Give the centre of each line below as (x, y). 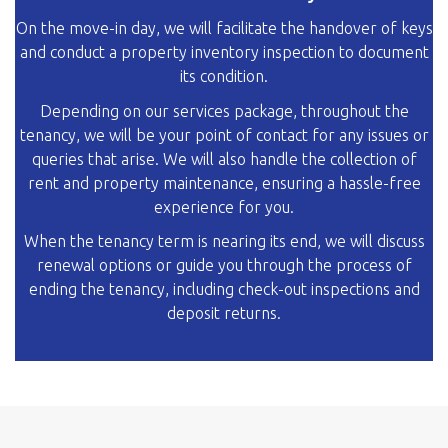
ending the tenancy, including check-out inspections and (224, 289)
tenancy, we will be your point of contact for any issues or (224, 134)
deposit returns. (224, 313)
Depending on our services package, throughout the (224, 110)
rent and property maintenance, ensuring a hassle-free (224, 182)
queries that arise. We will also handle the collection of (224, 158)
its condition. (224, 76)
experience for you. (224, 206)
